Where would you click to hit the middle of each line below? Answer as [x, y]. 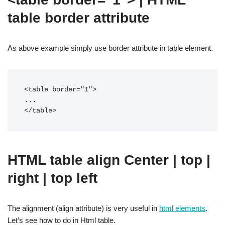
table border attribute [79, 18]
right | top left [52, 178]
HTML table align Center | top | [109, 160]
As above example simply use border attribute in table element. [110, 48]
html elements [182, 208]
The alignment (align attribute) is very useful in [83, 208]
